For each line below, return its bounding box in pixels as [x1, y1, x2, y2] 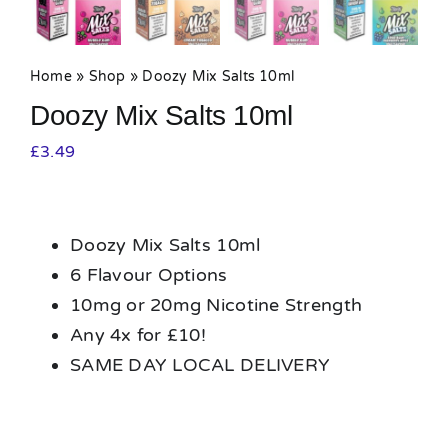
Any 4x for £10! [69, 324, 207, 347]
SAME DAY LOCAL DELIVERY [69, 354, 331, 377]
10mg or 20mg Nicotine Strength [69, 294, 363, 317]
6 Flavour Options [69, 264, 228, 287]
